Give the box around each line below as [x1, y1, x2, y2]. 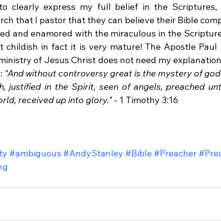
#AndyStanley [63, 147, 123, 159]
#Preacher [154, 147, 197, 159]
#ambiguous [9, 147, 61, 159]
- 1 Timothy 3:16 [112, 94, 178, 106]
